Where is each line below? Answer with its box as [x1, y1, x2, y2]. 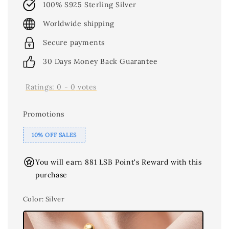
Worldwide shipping [43, 19, 114, 28]
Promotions [23, 109, 64, 119]
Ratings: [26, 82, 57, 91]
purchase [35, 170, 67, 179]
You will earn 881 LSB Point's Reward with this [35, 157, 202, 167]
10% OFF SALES [32, 131, 77, 139]
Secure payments [43, 38, 105, 47]
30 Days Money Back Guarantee [43, 57, 158, 66]
